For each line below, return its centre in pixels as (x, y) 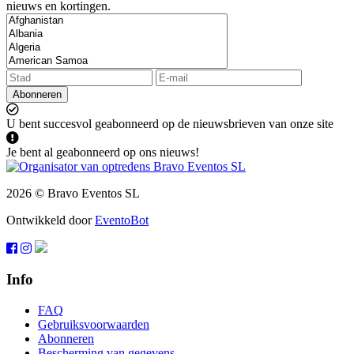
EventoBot (122, 220)
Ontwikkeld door (51, 220)
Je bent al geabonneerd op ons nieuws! (103, 153)
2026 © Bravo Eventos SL (73, 194)
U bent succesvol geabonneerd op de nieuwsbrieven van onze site (170, 124)
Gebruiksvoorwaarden (94, 324)
